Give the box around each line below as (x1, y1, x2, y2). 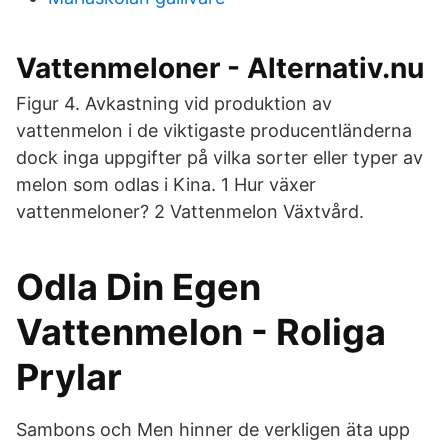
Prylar (16, 355, 122, 399)
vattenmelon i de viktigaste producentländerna (16, 120, 412, 141)
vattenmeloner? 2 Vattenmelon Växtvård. (16, 201, 364, 222)
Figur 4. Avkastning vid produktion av (16, 93, 332, 114)
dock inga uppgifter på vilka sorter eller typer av (16, 147, 423, 168)
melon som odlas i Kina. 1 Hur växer (16, 174, 316, 195)
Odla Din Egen (16, 265, 261, 309)
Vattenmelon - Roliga (16, 310, 386, 354)
